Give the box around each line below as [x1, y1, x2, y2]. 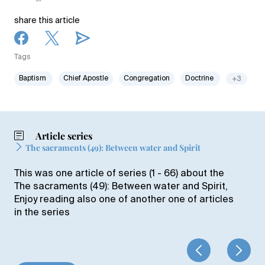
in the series [14, 208, 70, 218]
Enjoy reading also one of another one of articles [14, 195, 234, 205]
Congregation [124, 75, 170, 82]
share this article [14, 16, 80, 25]
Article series [33, 129, 92, 142]
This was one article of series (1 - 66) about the [14, 169, 224, 179]
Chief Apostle [63, 75, 108, 82]
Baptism [19, 75, 48, 82]
